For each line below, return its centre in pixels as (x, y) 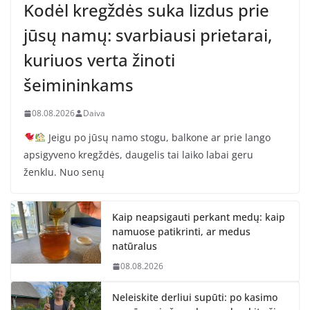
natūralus (135, 246)
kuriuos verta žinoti (99, 60)
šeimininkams (79, 85)
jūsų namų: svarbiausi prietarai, (148, 35)
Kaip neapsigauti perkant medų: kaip (199, 217)
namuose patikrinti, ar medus (181, 232)
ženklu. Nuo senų (64, 172)
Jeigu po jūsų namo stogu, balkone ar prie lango (158, 138)
